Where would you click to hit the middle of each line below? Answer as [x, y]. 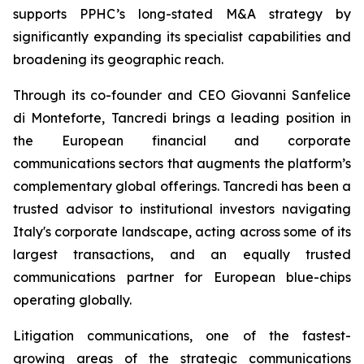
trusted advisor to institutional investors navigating [182, 209]
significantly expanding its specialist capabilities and [182, 37]
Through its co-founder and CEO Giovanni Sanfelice [182, 95]
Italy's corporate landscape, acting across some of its [182, 232]
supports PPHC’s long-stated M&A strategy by [182, 14]
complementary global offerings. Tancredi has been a [182, 186]
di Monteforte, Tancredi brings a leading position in [182, 118]
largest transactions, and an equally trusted [182, 254]
